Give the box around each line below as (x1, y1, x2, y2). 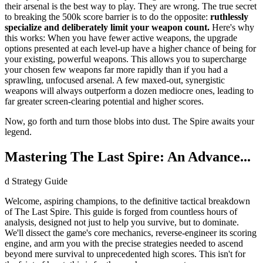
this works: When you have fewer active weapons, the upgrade (5, 32, 237, 43)
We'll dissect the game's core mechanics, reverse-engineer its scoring (5, 228, 257, 238)
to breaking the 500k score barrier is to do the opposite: (5, 11, 210, 22)
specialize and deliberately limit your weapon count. (5, 22, 210, 32)
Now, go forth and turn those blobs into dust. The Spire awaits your (5, 116, 254, 126)
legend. (5, 126, 32, 137)
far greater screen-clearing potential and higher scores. (5, 96, 204, 106)
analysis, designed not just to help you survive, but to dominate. (5, 217, 239, 228)
